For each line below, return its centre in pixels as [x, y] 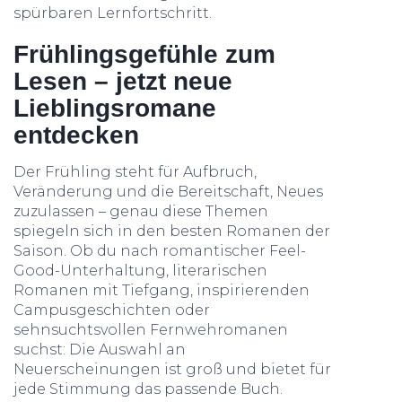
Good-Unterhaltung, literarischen [140, 271]
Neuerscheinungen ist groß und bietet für [172, 369]
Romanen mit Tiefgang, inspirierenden [162, 290]
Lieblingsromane [115, 108]
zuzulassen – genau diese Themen [141, 211]
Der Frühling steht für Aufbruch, [135, 172]
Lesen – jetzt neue [123, 81]
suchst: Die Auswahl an [100, 350]
